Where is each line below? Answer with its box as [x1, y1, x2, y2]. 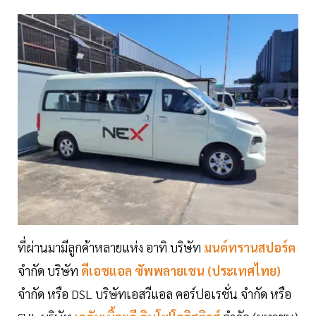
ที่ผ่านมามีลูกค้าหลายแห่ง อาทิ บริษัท [18, 238, 201, 255]
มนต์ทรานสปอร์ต [201, 238, 296, 255]
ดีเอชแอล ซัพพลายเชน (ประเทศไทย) [78, 262, 281, 279]
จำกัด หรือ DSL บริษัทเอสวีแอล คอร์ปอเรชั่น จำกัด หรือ [18, 285, 291, 302]
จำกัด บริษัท [18, 262, 78, 279]
